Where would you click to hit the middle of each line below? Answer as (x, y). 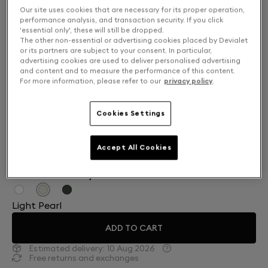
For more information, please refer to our (91, 81)
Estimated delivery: (67, 248)
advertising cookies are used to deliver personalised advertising (130, 61)
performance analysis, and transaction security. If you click (122, 20)
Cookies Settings (131, 113)
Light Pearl (37, 205)
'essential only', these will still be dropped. (92, 30)
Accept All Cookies (134, 147)
